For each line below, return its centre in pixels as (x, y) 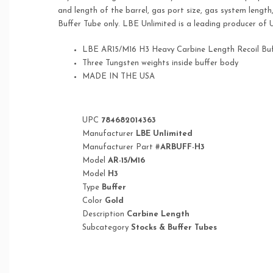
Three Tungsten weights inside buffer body (160, 63)
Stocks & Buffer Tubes (174, 228)
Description (105, 214)
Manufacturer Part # (121, 147)
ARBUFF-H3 (183, 147)
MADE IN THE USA (119, 77)
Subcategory (107, 228)
